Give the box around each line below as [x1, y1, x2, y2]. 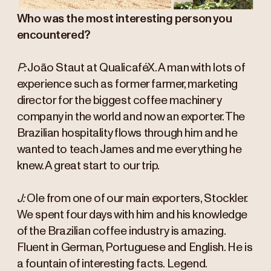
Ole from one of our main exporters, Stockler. [27, 193, 247, 205]
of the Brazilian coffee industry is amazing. [16, 226, 226, 238]
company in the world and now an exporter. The [16, 111, 245, 123]
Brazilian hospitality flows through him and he [16, 128, 238, 140]
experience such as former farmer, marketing [16, 79, 238, 91]
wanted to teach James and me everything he [16, 144, 242, 156]
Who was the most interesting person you [16, 13, 232, 25]
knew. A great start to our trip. [16, 160, 160, 172]
